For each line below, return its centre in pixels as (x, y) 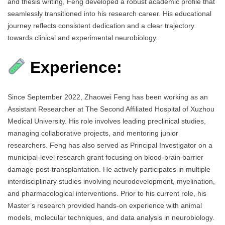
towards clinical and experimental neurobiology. (83, 38)
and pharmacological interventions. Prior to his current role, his (107, 194)
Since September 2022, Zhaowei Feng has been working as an (108, 97)
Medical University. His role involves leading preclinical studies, (107, 121)
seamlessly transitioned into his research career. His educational (109, 14)
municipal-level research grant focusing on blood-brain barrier (105, 157)
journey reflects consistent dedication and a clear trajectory (101, 26)
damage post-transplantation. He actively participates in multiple (109, 170)
